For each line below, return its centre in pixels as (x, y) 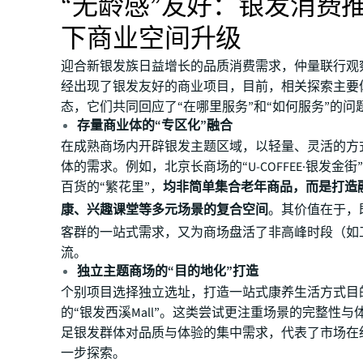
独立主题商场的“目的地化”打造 (168, 272)
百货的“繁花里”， (112, 188)
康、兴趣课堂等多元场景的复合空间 (165, 210)
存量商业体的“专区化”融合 (155, 126)
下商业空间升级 (152, 39)
